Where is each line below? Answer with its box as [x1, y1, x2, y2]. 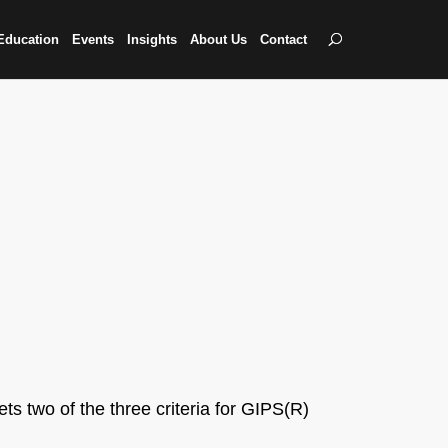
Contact [260, 32, 308, 47]
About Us [190, 32, 248, 47]
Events [72, 32, 115, 47]
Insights [127, 32, 178, 47]
